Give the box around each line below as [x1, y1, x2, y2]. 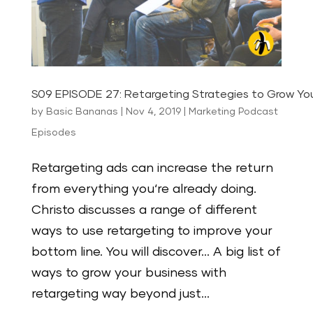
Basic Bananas [45, 106, 118, 117]
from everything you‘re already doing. [31, 182, 256, 196]
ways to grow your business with [31, 266, 226, 279]
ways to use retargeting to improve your [31, 224, 272, 238]
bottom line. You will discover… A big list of [31, 245, 281, 259]
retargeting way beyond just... [31, 287, 210, 300]
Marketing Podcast [188, 106, 278, 117]
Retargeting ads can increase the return [31, 161, 273, 175]
